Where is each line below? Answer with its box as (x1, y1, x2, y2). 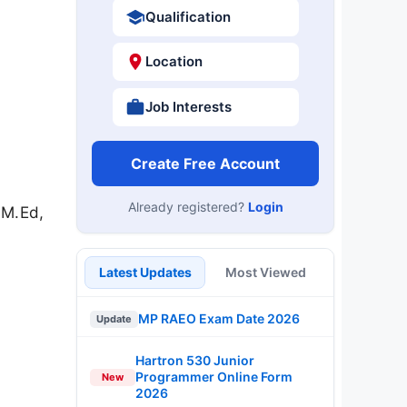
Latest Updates (98, 263, 192, 280)
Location (144, 53, 203, 70)
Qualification (144, 7, 231, 25)
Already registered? (127, 198, 248, 214)
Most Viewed (225, 263, 306, 280)
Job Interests (144, 97, 232, 115)
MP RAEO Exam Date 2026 (138, 311, 300, 326)
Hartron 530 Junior (135, 352, 254, 368)
